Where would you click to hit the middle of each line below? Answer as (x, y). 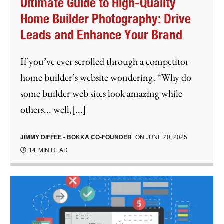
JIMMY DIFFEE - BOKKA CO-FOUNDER (76, 137)
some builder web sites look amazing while (102, 93)
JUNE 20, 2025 (167, 136)
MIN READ (53, 149)
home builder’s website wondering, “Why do (106, 77)
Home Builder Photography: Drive (106, 19)
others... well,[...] (54, 109)
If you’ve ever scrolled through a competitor (105, 61)
